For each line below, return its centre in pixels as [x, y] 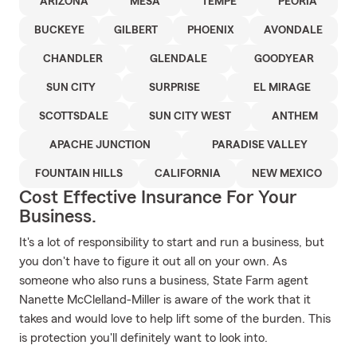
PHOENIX [211, 30]
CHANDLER [73, 59]
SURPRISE [174, 88]
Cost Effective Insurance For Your [158, 198]
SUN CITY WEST [190, 116]
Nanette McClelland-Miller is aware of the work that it [165, 300]
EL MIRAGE [282, 88]
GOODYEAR [284, 59]
